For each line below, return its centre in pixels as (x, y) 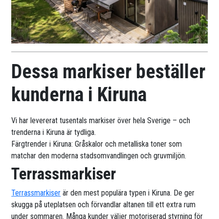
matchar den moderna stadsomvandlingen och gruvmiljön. (99, 155)
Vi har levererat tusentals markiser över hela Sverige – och (101, 120)
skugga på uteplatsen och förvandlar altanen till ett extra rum (104, 204)
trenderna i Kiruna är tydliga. (54, 132)
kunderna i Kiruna (79, 94)
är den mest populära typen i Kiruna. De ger (128, 193)
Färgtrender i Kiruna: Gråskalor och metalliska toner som (97, 144)
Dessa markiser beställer (109, 71)
